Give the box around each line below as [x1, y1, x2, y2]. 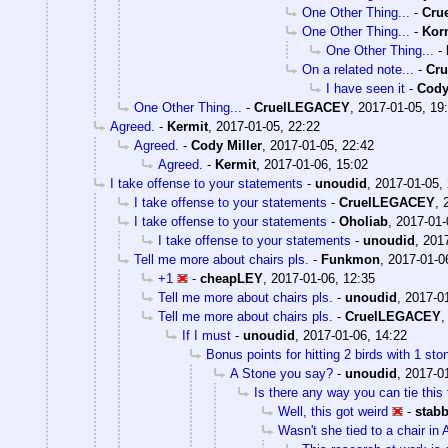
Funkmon [321, 252, 380, 268]
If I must [182, 328, 231, 344]
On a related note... [302, 62, 414, 78]
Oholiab [339, 214, 388, 230]
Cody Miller [191, 138, 262, 154]
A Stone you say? [230, 366, 333, 382]
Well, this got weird [278, 404, 388, 420]
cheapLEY [200, 271, 263, 287]
